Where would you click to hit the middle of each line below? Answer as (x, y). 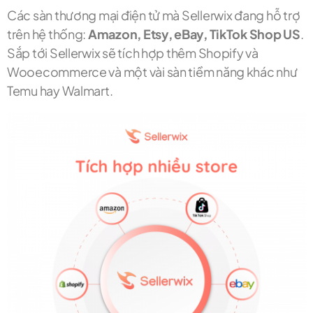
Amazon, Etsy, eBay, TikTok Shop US (194, 34)
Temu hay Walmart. (60, 91)
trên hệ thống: (48, 34)
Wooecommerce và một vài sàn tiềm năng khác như (152, 72)
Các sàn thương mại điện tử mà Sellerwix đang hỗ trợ (154, 15)
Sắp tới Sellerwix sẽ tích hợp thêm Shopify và (133, 53)
